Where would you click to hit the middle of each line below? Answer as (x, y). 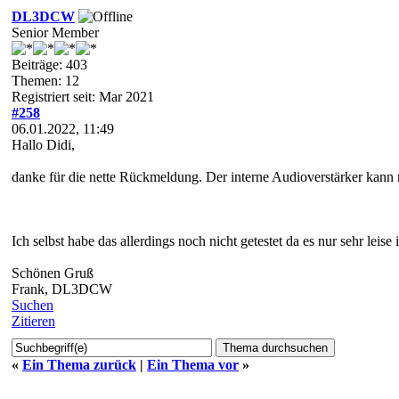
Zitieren (33, 321)
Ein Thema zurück (79, 364)
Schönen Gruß (53, 273)
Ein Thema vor (193, 364)
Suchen (33, 305)
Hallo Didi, (43, 144)
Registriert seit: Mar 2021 (83, 96)
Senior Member (55, 32)
